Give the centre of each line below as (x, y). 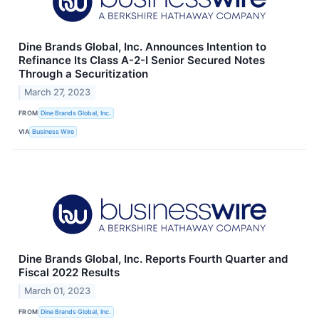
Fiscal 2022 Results (69, 272)
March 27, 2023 (58, 92)
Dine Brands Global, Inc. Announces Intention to (142, 46)
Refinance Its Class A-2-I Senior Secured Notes (142, 60)
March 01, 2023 (58, 291)
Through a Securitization (83, 73)
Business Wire (53, 132)
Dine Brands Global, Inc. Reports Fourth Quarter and (153, 258)
